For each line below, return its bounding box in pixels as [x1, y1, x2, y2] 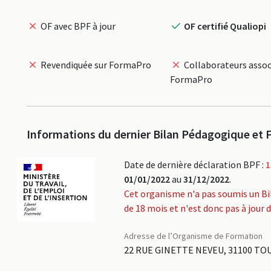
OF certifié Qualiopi [182, 20, 266, 32]
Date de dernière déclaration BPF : [123, 158, 266, 171]
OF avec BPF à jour [39, 20, 116, 32]
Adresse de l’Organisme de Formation [123, 230, 263, 241]
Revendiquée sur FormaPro [39, 59, 151, 71]
